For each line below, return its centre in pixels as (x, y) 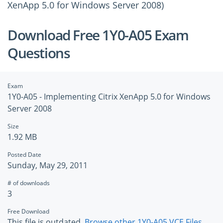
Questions (39, 53)
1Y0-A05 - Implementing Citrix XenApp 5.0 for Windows (109, 97)
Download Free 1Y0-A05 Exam (98, 35)
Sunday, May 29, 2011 (48, 165)
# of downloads (29, 183)
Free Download (28, 211)
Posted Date (24, 155)
